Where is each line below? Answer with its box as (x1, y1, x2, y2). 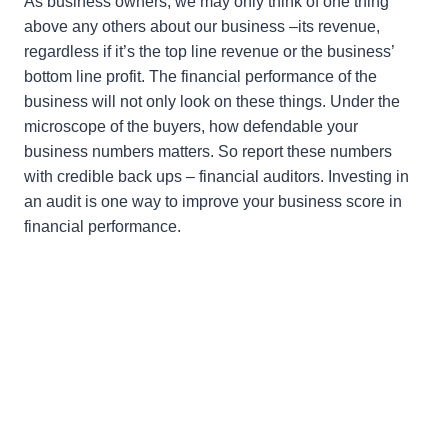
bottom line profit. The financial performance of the (24, 68, 377, 86)
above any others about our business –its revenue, (24, 18, 380, 36)
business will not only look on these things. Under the (24, 93, 400, 111)
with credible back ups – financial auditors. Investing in (24, 168, 409, 186)
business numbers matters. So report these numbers (24, 143, 392, 161)
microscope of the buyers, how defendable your (24, 118, 358, 136)
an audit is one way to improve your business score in (24, 193, 402, 211)
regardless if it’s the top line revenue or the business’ (24, 43, 394, 61)
